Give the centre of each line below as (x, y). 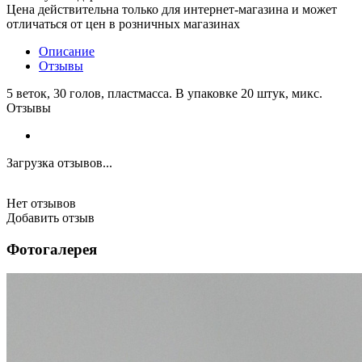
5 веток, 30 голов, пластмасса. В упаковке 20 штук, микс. (164, 93)
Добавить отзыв (51, 217)
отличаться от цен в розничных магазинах (123, 23)
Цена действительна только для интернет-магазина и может (172, 9)
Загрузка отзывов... (59, 162)
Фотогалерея (52, 249)
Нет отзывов (41, 203)
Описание (67, 51)
